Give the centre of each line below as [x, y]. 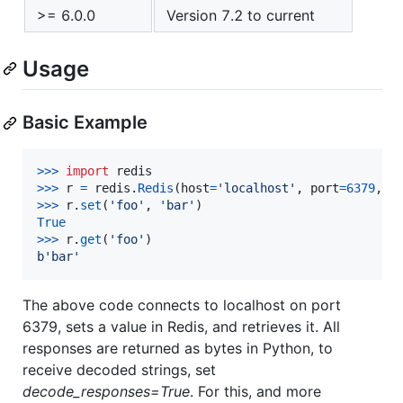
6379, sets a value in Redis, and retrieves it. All [181, 327]
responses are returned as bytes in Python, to [178, 349]
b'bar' [58, 257]
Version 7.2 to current [241, 16]
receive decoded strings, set [119, 370]
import [87, 171]
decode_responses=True [106, 392]
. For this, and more [255, 392]
